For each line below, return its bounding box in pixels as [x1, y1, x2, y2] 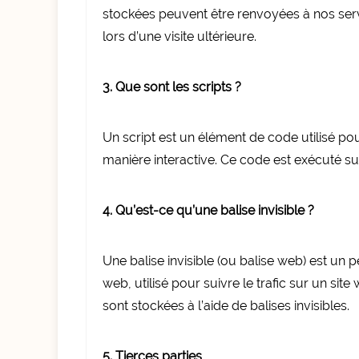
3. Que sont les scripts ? [103, 79, 241, 95]
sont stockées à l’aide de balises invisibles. [103, 298, 349, 313]
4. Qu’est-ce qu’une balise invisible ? [103, 203, 314, 218]
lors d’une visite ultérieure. [103, 29, 256, 44]
